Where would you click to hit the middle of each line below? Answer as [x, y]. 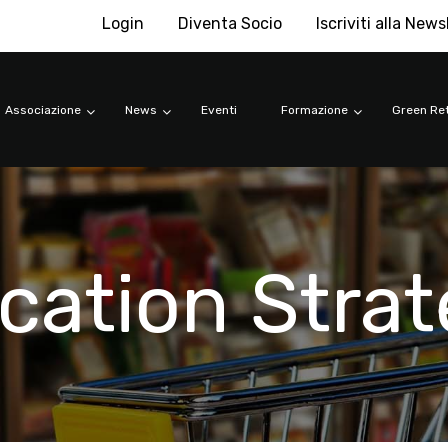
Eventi [219, 110]
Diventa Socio [230, 23]
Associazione [43, 110]
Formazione [314, 110]
